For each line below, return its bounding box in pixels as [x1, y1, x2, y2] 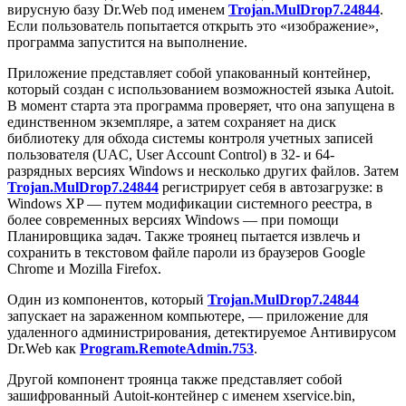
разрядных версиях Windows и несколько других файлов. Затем [7, 162, 399, 179]
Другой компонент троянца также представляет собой [7, 371, 343, 387]
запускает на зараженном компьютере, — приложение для [7, 307, 368, 324]
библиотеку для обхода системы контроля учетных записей [7, 130, 373, 146]
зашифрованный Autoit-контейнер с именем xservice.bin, [7, 387, 355, 403]
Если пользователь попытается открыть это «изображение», [7, 17, 379, 34]
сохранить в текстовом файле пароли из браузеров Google [7, 244, 365, 260]
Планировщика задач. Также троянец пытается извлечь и [7, 227, 361, 244]
